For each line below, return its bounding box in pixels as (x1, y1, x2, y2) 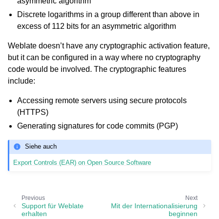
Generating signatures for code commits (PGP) (17, 121, 178, 130)
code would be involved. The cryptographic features (8, 65, 186, 73)
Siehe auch (25, 143, 57, 151)
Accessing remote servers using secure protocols (17, 96, 187, 105)
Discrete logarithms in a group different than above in (17, 10, 200, 19)
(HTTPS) (17, 108, 49, 116)
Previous (22, 194, 45, 201)
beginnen (169, 210, 197, 218)
